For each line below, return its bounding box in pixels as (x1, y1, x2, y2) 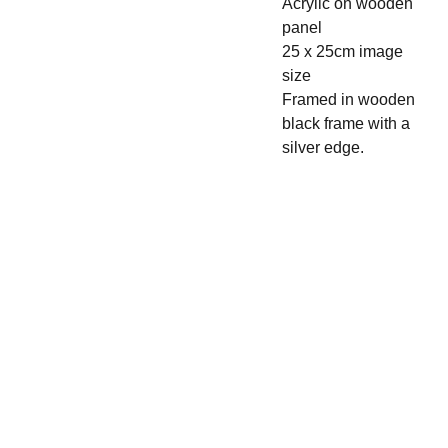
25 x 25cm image (281, 43, 403, 60)
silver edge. (281, 139, 368, 156)
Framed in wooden (281, 91, 415, 108)
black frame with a (281, 115, 410, 132)
